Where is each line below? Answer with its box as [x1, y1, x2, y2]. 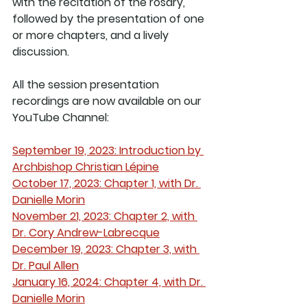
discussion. [12, 43, 75, 60]
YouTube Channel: [12, 109, 109, 125]
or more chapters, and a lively [12, 27, 171, 43]
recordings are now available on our [12, 93, 204, 109]
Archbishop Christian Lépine [12, 158, 159, 175]
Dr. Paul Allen [12, 257, 79, 273]
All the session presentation [12, 76, 162, 93]
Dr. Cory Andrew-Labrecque [12, 224, 160, 241]
